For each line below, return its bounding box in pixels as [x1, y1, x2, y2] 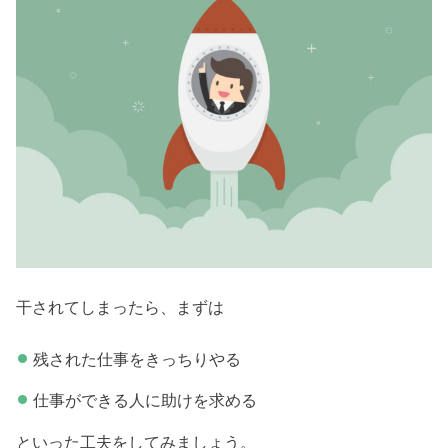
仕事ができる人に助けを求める [32, 390, 257, 409]
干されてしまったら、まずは [16, 298, 225, 317]
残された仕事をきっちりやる [32, 350, 241, 369]
